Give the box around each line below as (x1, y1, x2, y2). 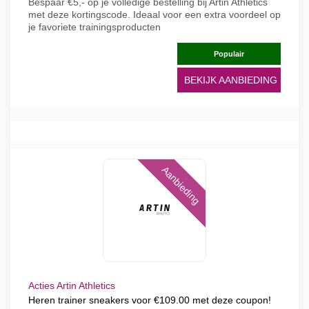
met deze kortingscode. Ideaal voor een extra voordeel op (28, 9, 281, 20)
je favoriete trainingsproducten (28, 21, 161, 32)
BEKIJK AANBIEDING (184, 74, 277, 86)
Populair (214, 50, 244, 58)
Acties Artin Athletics (28, 280, 115, 291)
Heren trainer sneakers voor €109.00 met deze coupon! (28, 295, 271, 306)
